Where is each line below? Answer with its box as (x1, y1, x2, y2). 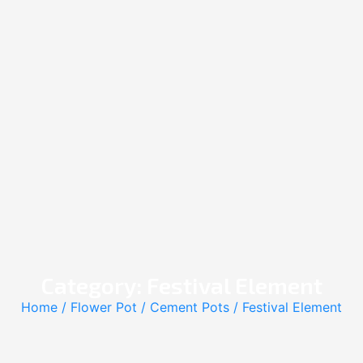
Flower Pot (70, 299, 137, 316)
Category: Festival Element (41, 271, 322, 300)
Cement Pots (150, 299, 229, 316)
